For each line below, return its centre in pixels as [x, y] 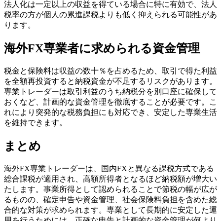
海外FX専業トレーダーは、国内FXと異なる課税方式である [109, 168]
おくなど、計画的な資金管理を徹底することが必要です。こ [110, 102]
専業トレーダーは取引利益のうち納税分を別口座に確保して [110, 91]
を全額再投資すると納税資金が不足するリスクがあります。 [110, 81]
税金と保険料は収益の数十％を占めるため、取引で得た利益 [110, 71]
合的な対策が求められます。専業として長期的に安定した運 [110, 210]
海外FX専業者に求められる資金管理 [102, 49]
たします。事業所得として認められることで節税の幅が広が [110, 189]
